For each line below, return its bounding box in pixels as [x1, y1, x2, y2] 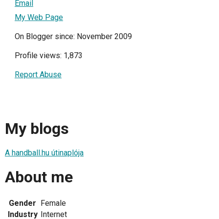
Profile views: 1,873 [15, 51, 83, 61]
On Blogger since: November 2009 [15, 32, 132, 42]
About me [5, 168, 73, 187]
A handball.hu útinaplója [5, 148, 84, 158]
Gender [9, 198, 36, 208]
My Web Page [15, 13, 63, 22]
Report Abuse [15, 70, 62, 80]
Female [41, 198, 66, 208]
